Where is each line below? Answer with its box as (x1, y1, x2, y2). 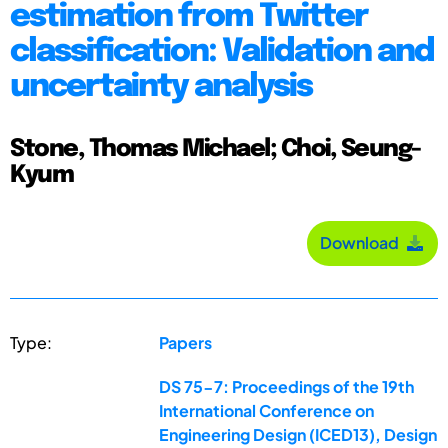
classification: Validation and (10, 35, 434, 69)
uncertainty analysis (10, 70, 312, 104)
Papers (159, 331, 213, 353)
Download (320, 232, 405, 254)
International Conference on (159, 399, 375, 421)
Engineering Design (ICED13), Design (159, 423, 438, 445)
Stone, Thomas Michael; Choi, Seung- (10, 136, 421, 162)
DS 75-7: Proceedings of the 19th (159, 375, 415, 397)
